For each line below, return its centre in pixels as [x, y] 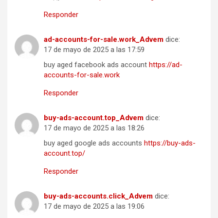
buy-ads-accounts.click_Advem [98, 196]
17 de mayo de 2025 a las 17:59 [94, 50]
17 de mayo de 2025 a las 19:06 [94, 207]
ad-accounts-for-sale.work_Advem [104, 40]
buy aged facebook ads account [96, 65]
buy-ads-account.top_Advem [94, 118]
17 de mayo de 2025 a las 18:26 [94, 128]
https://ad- [166, 65]
